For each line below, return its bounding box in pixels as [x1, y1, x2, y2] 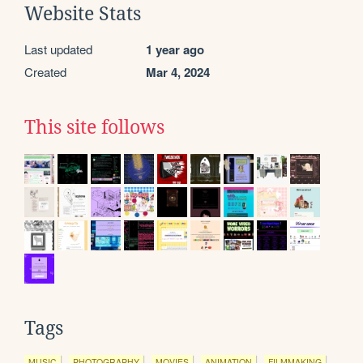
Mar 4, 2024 [146, 62, 210, 81]
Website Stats [24, 2, 141, 24]
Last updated [24, 40, 92, 58]
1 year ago [146, 40, 204, 58]
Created [24, 62, 66, 80]
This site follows [24, 116, 164, 138]
